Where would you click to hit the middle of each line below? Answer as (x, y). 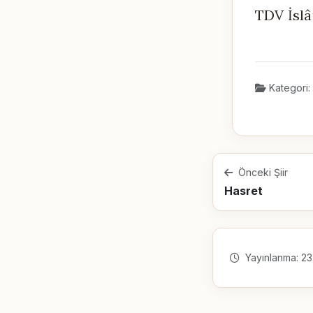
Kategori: (288, 87)
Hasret (243, 190)
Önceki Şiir (262, 172)
